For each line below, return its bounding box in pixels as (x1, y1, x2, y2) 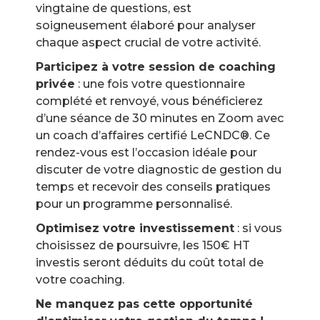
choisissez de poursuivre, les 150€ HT (36, 239, 250, 253)
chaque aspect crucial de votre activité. (36, 36, 261, 50)
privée (36, 77, 75, 91)
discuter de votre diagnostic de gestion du (36, 163, 281, 177)
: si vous (234, 221, 282, 236)
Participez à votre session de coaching (36, 60, 276, 74)
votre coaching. (36, 273, 124, 287)
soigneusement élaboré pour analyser (36, 19, 256, 33)
